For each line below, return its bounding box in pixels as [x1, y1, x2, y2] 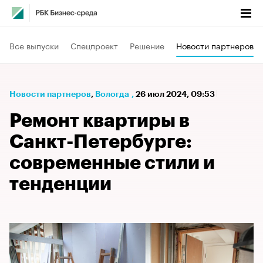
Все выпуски [9, 38, 59, 52]
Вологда [95, 90, 129, 98]
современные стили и [9, 154, 215, 173]
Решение [130, 38, 164, 52]
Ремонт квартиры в [9, 112, 190, 130]
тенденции [9, 175, 112, 194]
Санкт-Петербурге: [9, 133, 192, 151]
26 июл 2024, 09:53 [136, 90, 217, 98]
